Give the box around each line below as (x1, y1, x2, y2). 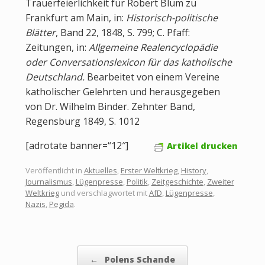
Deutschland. (25, 70, 85, 84)
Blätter (25, 26, 56, 40)
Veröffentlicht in (25, 164, 84, 176)
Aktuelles (83, 164, 117, 176)
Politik (126, 176, 148, 187)
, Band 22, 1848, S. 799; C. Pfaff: (55, 26, 190, 40)
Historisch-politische (125, 11, 218, 25)
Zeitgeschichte (151, 176, 203, 187)
